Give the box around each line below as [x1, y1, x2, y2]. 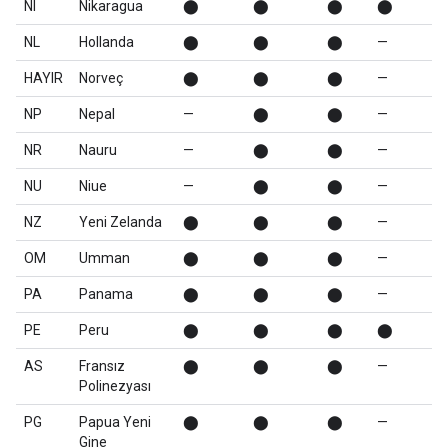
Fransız [79, 358, 125, 374]
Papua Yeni [79, 414, 151, 430]
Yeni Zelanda [79, 214, 162, 230]
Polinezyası [79, 378, 151, 394]
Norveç [79, 70, 123, 86]
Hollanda [79, 34, 134, 50]
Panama [79, 286, 133, 302]
